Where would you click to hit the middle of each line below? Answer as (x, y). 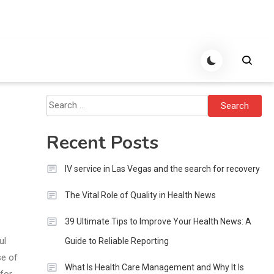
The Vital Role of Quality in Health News (140, 195)
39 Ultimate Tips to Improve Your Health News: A (158, 221)
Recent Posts (102, 143)
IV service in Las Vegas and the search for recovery (162, 169)
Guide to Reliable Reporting (117, 241)
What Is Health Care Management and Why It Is (154, 267)
